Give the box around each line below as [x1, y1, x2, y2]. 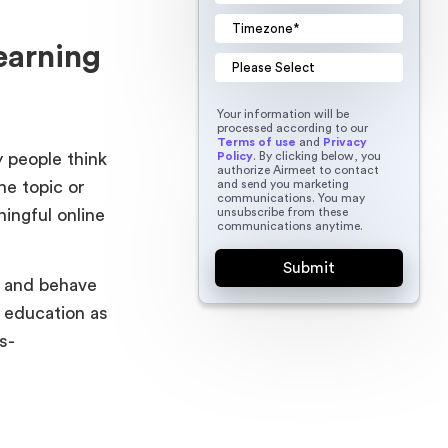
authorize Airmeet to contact [216, 163, 379, 176]
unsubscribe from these [216, 205, 348, 218]
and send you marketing [216, 177, 349, 190]
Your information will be [216, 107, 349, 120]
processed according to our [216, 121, 368, 134]
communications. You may [216, 191, 365, 204]
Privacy [322, 135, 367, 148]
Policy [216, 149, 253, 162]
